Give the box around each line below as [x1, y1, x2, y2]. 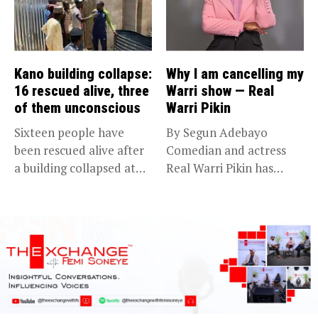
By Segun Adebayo [166, 124, 268, 141]
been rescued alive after [14, 141, 144, 158]
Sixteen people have [14, 124, 124, 141]
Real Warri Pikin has [166, 159, 273, 176]
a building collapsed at [14, 159, 136, 176]
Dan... [14, 177, 45, 194]
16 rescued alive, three [14, 82, 149, 99]
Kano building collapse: [14, 65, 152, 82]
